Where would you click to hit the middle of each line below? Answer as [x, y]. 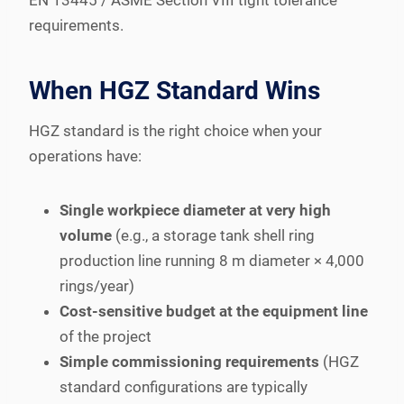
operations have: [85, 156]
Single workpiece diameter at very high [195, 210]
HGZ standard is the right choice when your [175, 130]
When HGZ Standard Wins [174, 90]
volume [86, 235]
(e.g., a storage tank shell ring [213, 235]
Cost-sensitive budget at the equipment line [214, 311]
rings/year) [97, 285]
